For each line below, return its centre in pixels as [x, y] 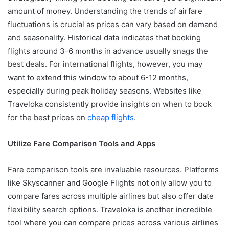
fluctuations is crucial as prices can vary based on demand [113, 24]
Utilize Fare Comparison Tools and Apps [82, 143]
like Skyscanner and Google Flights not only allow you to [110, 182]
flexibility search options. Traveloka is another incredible [110, 209]
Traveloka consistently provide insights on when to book [110, 104]
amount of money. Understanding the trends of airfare [105, 11]
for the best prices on [48, 117]
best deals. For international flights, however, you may [105, 64]
